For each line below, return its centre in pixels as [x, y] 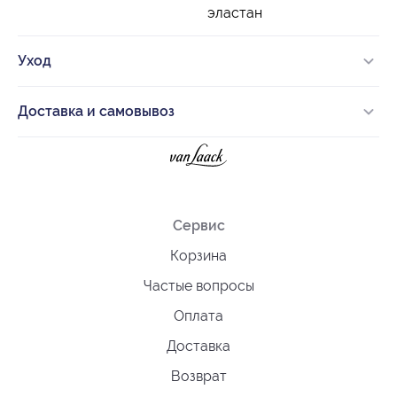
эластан [235, 12]
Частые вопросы [198, 285]
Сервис [198, 225]
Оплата [198, 315]
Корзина [198, 255]
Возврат [198, 376]
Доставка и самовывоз [96, 111]
